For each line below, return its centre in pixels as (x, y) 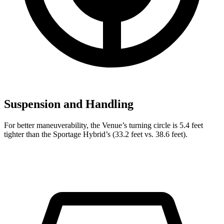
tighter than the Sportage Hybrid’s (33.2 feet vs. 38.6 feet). (96, 134)
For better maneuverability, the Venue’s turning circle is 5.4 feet (103, 125)
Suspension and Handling (69, 104)
